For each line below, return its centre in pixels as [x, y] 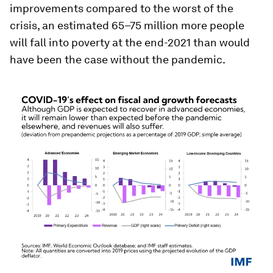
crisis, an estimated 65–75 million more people [127, 25]
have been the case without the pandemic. [118, 59]
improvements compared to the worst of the [122, 8]
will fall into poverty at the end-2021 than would [130, 42]
